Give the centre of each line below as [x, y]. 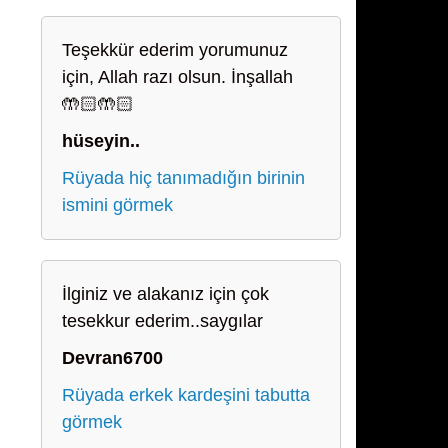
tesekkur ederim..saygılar [162, 321]
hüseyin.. [101, 141]
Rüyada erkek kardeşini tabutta [186, 395]
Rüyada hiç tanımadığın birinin [183, 178]
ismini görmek [117, 205]
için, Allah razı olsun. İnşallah [177, 77]
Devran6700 [112, 358]
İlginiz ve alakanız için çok [165, 294]
